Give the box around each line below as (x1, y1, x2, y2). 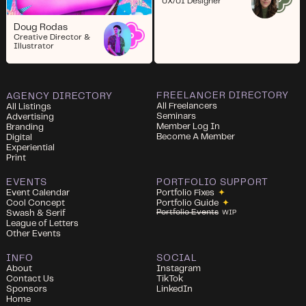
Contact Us (5, 274, 54, 283)
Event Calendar (5, 188, 70, 197)
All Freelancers (156, 101, 217, 111)
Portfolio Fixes (156, 188, 214, 197)
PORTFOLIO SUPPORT (156, 177, 268, 187)
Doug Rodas (13, 22, 68, 32)
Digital (5, 133, 32, 142)
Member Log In (156, 122, 220, 131)
